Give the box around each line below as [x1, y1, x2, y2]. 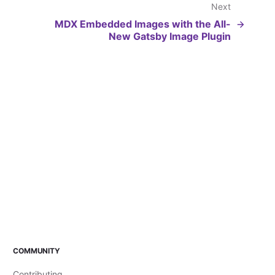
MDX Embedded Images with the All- [55, 18, 231, 30]
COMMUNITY [13, 246, 60, 255]
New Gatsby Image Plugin [109, 30, 231, 42]
